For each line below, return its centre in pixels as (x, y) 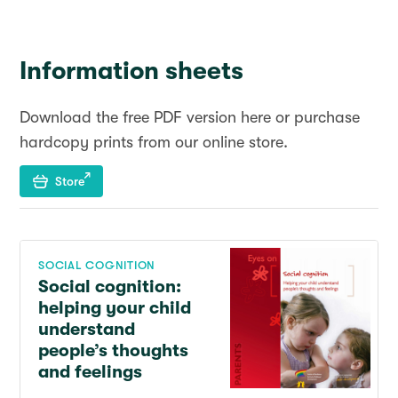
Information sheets (131, 72)
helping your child (115, 308)
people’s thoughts (113, 351)
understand (87, 330)
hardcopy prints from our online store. (154, 143)
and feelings (90, 372)
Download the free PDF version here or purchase (190, 118)
